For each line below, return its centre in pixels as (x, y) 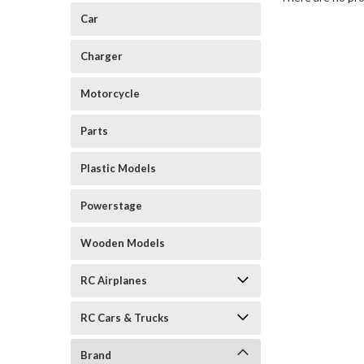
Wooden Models (123, 243)
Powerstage (111, 206)
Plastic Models (118, 168)
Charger (102, 56)
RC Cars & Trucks (125, 318)
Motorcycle (110, 93)
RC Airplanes (114, 280)
